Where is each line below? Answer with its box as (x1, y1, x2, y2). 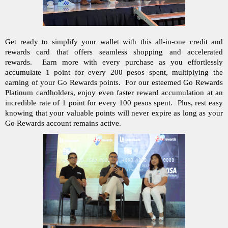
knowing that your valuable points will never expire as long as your (5, 109, 223, 118)
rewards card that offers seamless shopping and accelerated (5, 48, 223, 56)
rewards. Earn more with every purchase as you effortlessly (5, 58, 223, 67)
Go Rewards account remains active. (5, 119, 123, 128)
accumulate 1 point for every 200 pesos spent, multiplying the (5, 68, 223, 77)
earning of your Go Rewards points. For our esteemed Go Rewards (5, 78, 223, 87)
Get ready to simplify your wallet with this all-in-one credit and (5, 38, 223, 46)
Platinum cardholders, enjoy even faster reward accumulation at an (5, 89, 223, 97)
